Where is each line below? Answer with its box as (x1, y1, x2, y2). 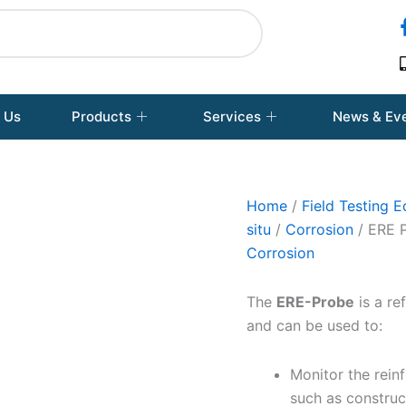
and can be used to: (246, 315, 382, 334)
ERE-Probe (276, 292, 354, 311)
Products (72, 107, 131, 125)
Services (203, 107, 261, 125)
